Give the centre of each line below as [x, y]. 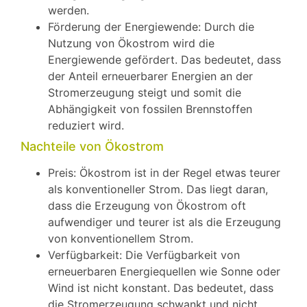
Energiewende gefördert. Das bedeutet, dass [164, 60]
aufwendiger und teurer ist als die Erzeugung [164, 222]
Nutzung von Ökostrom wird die [131, 44]
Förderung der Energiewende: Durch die [151, 27]
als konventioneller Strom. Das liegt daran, [158, 189]
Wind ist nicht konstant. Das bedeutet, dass [161, 288]
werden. [69, 11]
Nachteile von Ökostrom [92, 147]
